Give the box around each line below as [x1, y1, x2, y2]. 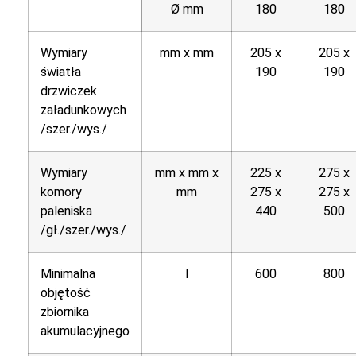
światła [41, 64, 81, 80]
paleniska [41, 203, 92, 219]
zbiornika [41, 304, 89, 320]
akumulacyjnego [41, 323, 130, 339]
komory [41, 184, 82, 200]
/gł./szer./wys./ [41, 222, 126, 238]
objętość [41, 285, 91, 301]
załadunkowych [41, 103, 126, 118]
